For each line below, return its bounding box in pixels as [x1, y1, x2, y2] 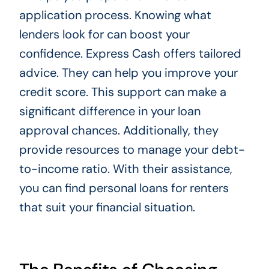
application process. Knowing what [19, 7, 211, 23]
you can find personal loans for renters [19, 180, 229, 196]
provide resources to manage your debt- [19, 141, 245, 157]
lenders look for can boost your [19, 26, 190, 42]
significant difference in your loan [19, 103, 201, 119]
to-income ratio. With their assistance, [19, 160, 232, 177]
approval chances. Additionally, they [19, 122, 219, 138]
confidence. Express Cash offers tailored [19, 45, 241, 61]
